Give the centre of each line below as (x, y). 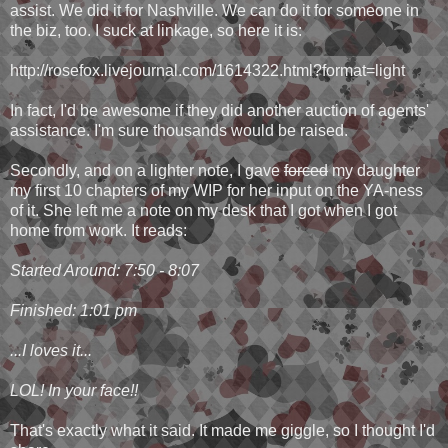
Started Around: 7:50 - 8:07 (104, 271)
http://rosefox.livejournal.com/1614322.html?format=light (207, 71)
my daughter (374, 171)
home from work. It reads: (98, 231)
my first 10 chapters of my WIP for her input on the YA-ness (216, 191)
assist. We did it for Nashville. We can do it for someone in (214, 11)
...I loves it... (51, 351)
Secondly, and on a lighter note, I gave (147, 171)
